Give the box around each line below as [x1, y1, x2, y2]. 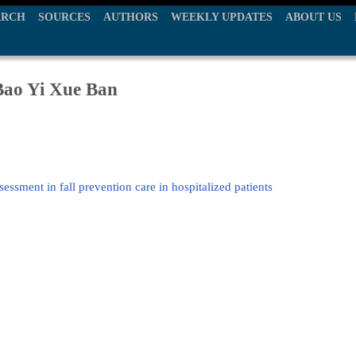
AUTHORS [103, 11, 158, 23]
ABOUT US [285, 11, 342, 23]
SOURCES [38, 11, 91, 23]
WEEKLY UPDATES [171, 11, 273, 23]
